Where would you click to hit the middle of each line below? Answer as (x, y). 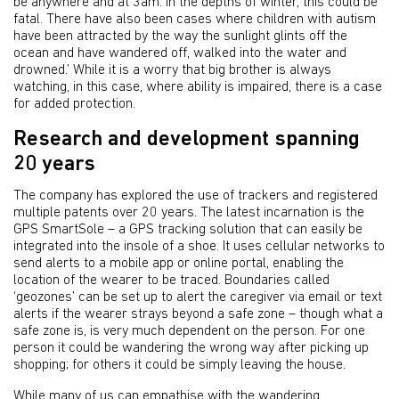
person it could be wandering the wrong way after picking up (191, 348)
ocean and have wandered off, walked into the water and (180, 53)
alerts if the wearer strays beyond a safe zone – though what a (198, 314)
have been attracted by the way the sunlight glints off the (180, 37)
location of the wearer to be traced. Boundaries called (171, 281)
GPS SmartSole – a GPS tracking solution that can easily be (188, 230)
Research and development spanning (187, 140)
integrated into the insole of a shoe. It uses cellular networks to (199, 247)
